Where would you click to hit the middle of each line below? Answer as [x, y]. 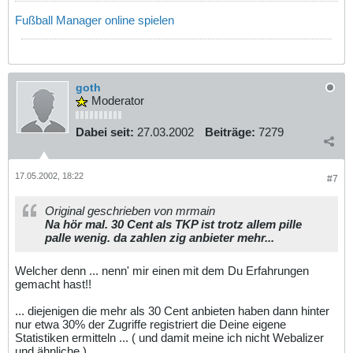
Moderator [116, 101]
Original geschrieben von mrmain [130, 210]
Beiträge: [230, 132]
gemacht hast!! [53, 284]
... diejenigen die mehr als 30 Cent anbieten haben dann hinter [172, 310]
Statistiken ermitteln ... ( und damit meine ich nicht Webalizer [169, 337]
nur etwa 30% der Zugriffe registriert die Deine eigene [150, 324]
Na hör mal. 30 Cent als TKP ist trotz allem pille [173, 224]
